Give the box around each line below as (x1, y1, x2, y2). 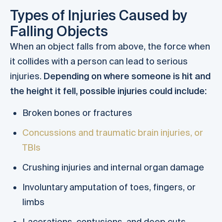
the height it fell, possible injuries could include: (10, 85, 207, 96)
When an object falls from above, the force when (10, 41, 210, 52)
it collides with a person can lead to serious (10, 55, 188, 66)
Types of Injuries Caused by (10, 7, 187, 23)
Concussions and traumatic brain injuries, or (22, 127, 203, 138)
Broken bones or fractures (22, 108, 132, 118)
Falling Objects (10, 23, 108, 39)
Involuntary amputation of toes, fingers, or (22, 182, 196, 193)
